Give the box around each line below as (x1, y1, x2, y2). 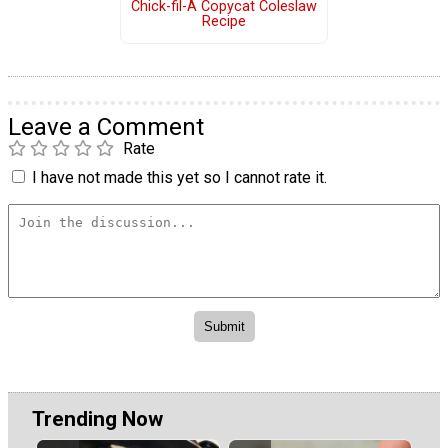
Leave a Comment (8, 113, 204, 142)
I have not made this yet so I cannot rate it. (32, 168, 327, 188)
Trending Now (32, 407, 163, 432)
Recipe (201, 13, 246, 31)
